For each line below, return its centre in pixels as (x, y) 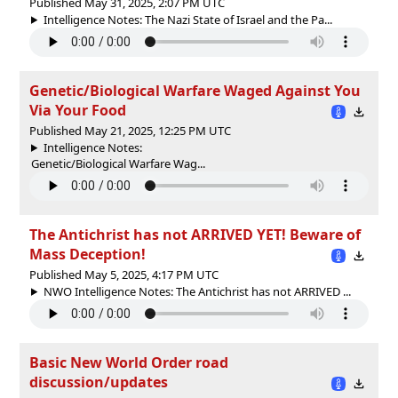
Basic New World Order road (129, 362)
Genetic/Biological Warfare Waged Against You (195, 90)
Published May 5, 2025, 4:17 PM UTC (124, 274)
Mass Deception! (88, 254)
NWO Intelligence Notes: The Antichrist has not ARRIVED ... (197, 291)
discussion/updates (99, 382)
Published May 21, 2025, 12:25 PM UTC (130, 130)
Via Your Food (78, 110)
